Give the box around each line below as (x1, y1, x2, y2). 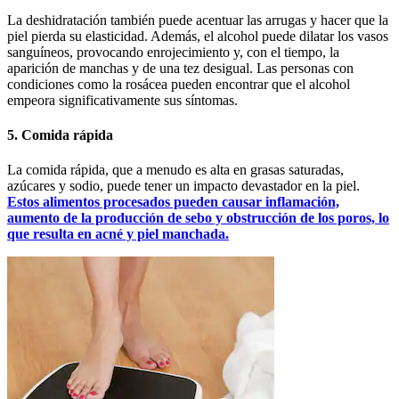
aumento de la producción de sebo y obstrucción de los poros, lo (7, 210, 389, 226)
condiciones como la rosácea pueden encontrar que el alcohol (7, 76, 350, 92)
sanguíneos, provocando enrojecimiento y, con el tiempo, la (7, 44, 339, 60)
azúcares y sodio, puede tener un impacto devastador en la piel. (7, 178, 360, 194)
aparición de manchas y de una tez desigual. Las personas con (7, 60, 354, 76)
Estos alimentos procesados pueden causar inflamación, (7, 194, 339, 210)
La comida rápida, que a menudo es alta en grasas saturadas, (7, 162, 344, 178)
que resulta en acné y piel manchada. (7, 226, 229, 242)
